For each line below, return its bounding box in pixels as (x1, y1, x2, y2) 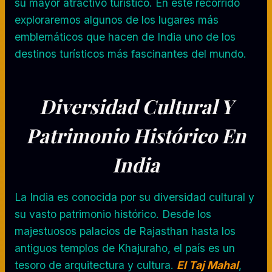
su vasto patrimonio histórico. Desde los (15, 207, 211, 220)
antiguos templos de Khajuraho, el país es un (15, 241, 235, 254)
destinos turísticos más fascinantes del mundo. (15, 47, 246, 60)
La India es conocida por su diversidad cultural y (15, 190, 254, 203)
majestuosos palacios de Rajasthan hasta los (15, 224, 236, 237)
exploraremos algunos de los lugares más (15, 13, 219, 26)
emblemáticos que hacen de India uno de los (15, 30, 236, 43)
